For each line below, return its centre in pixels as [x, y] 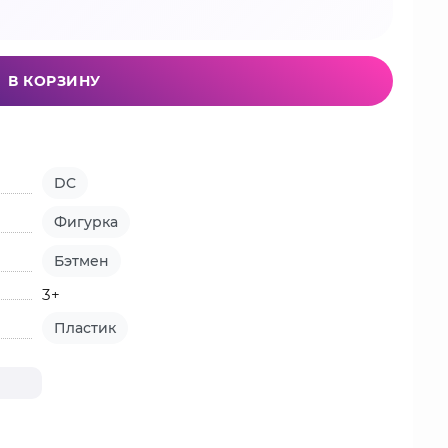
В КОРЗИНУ [54, 81]
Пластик [85, 328]
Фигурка [86, 222]
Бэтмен [82, 261]
